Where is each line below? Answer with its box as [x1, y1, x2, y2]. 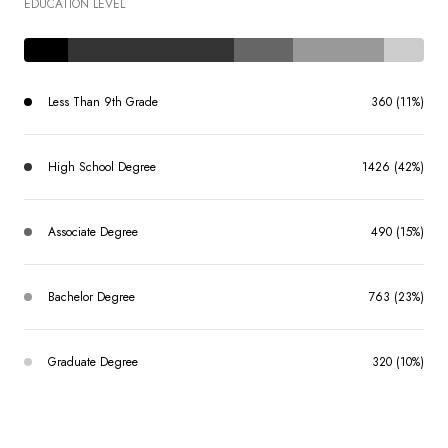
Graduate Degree [48, 353, 138, 371]
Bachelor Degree [48, 288, 135, 306]
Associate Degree [48, 223, 138, 241]
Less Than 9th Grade [48, 93, 158, 111]
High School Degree [48, 158, 156, 176]
